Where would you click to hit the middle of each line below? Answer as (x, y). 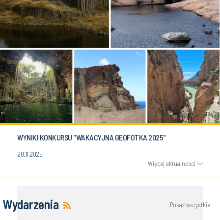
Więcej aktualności (172, 163)
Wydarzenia (31, 204)
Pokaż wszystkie (190, 205)
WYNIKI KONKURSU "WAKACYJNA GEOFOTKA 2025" (92, 137)
